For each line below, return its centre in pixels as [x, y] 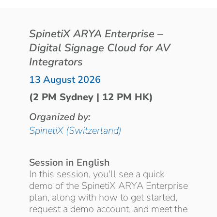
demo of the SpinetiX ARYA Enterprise [108, 186]
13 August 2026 [65, 79]
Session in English [70, 162]
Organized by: [60, 117]
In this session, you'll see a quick [97, 174]
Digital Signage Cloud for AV [100, 48]
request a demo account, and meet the [108, 209]
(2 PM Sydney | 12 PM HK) [91, 97]
